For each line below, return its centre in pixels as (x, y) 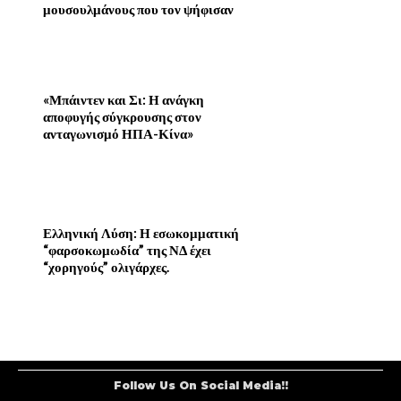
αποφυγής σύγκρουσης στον (122, 117)
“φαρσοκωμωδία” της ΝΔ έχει (127, 249)
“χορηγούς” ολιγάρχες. (106, 266)
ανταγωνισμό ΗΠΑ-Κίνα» (118, 134)
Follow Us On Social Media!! (200, 385)
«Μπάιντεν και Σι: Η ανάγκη (124, 100)
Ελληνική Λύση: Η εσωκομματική (141, 232)
